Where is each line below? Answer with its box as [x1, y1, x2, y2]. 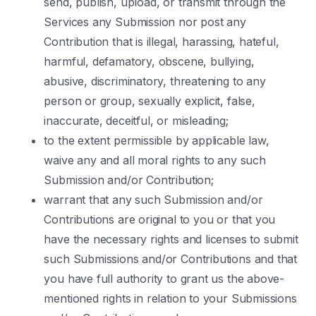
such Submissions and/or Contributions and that [44, 252, 298, 266]
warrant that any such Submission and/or [44, 193, 263, 207]
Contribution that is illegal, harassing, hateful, [44, 35, 279, 49]
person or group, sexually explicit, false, [44, 94, 255, 108]
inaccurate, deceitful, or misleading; [44, 114, 229, 128]
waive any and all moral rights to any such [44, 153, 266, 167]
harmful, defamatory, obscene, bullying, [44, 54, 255, 68]
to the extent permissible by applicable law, [44, 133, 269, 147]
